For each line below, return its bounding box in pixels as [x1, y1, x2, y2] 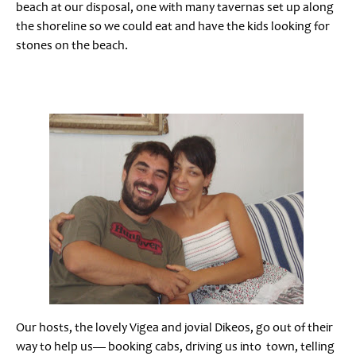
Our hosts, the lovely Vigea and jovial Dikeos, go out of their [16, 319, 333, 335]
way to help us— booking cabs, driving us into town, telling [16, 338, 335, 354]
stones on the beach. [16, 37, 130, 53]
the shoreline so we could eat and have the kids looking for [16, 17, 330, 34]
